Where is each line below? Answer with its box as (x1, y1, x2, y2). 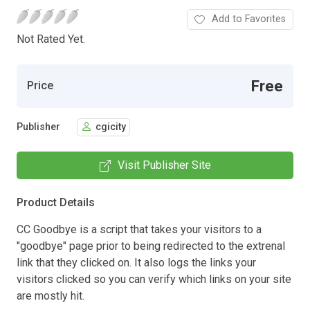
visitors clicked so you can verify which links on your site (17, 272, 291, 286)
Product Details (17, 195, 95, 209)
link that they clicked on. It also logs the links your (17, 255, 256, 269)
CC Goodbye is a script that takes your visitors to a (17, 222, 262, 236)
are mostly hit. (17, 289, 84, 302)
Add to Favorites (212, 12, 286, 25)
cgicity (95, 121, 126, 134)
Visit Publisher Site (117, 158, 211, 172)
